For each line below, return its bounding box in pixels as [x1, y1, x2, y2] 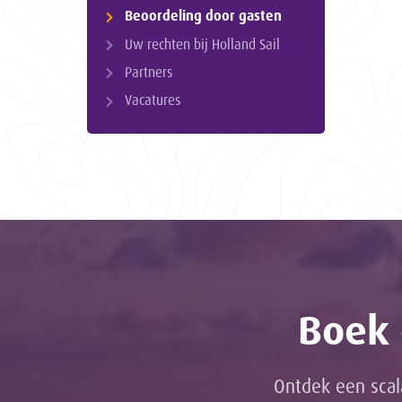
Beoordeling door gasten [124, 7, 282, 25]
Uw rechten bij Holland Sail [124, 35, 280, 53]
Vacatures [124, 92, 180, 109]
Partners [124, 64, 172, 82]
